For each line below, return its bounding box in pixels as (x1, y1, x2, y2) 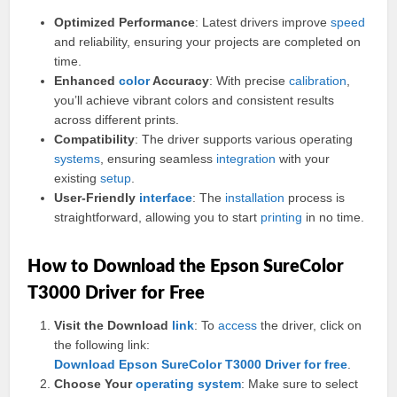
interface (139, 191, 193, 205)
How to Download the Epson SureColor (27, 258, 345, 276)
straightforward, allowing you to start (54, 210, 261, 224)
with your (276, 152, 331, 166)
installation (225, 191, 285, 205)
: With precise (209, 74, 290, 88)
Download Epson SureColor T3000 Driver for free (54, 357, 348, 371)
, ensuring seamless (100, 152, 217, 166)
